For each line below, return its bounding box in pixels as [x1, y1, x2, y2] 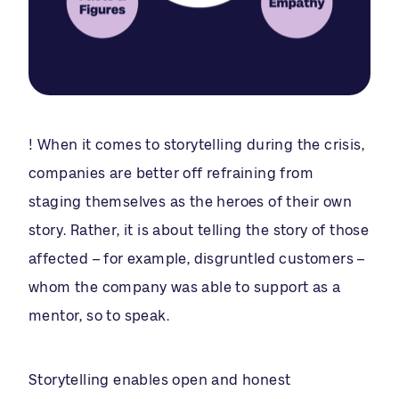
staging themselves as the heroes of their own [28, 194, 352, 210]
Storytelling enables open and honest [28, 372, 291, 388]
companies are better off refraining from [28, 166, 313, 182]
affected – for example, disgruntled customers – [28, 251, 365, 267]
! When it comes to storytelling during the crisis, [28, 137, 364, 153]
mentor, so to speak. [28, 308, 169, 324]
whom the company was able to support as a [28, 280, 341, 296]
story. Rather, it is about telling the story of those [28, 223, 370, 239]
